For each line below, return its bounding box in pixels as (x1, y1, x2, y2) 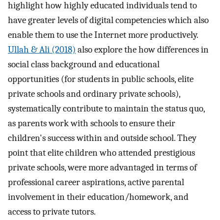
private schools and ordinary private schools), (8, 88, 180, 99)
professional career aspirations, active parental (8, 176, 184, 188)
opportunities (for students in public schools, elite (8, 73, 193, 84)
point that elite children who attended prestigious (8, 147, 195, 158)
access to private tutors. (8, 206, 96, 217)
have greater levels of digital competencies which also (8, 14, 209, 26)
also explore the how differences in (76, 44, 209, 55)
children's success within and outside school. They (8, 132, 196, 143)
